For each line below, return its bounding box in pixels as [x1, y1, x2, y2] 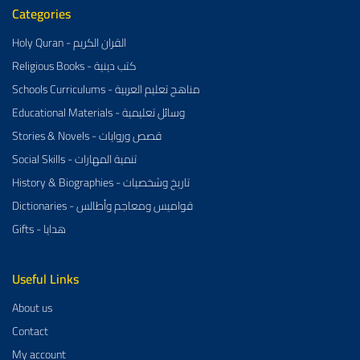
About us [12, 297, 52, 318]
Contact [12, 320, 48, 342]
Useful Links [12, 266, 79, 291]
